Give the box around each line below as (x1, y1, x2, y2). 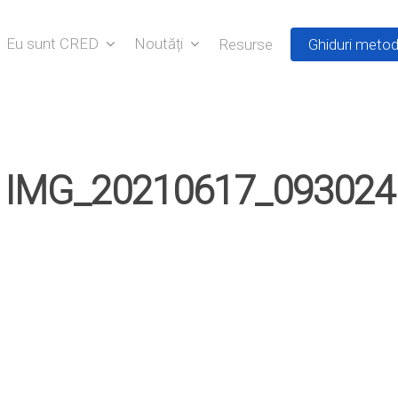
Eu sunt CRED (6, 35, 99, 53)
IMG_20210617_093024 (4, 168, 394, 214)
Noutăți (134, 35, 183, 53)
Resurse (219, 35, 273, 53)
